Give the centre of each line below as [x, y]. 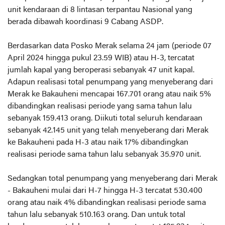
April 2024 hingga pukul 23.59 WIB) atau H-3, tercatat [101, 58]
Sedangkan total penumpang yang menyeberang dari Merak [113, 179]
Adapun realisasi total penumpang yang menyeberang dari [110, 82]
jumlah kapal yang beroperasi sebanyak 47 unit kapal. [101, 70]
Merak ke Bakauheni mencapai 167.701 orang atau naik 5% [109, 94]
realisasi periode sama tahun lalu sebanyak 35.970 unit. [104, 155]
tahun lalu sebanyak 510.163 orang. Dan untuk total [96, 215]
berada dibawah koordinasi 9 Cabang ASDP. [85, 22]
